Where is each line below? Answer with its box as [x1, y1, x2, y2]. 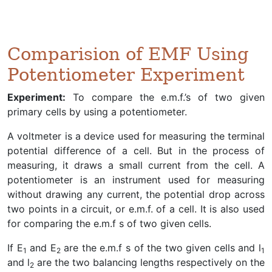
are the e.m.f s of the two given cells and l [60, 242, 262, 254]
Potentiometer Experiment [7, 64, 245, 85]
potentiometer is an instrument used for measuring [7, 174, 265, 186]
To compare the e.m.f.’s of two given [66, 91, 265, 103]
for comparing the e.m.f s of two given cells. [7, 217, 211, 229]
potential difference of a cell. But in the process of [7, 144, 265, 157]
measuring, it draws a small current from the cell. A [7, 159, 265, 171]
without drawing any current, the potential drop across [7, 188, 265, 200]
